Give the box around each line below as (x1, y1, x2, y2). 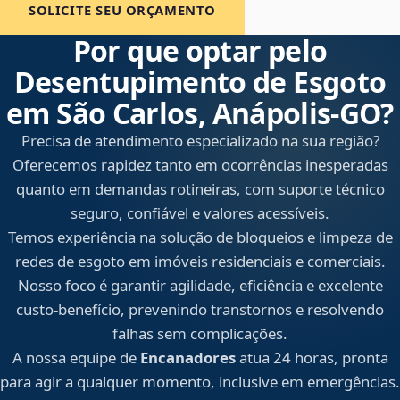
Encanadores (139, 347, 236, 369)
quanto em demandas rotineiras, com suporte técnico (15, 179, 385, 200)
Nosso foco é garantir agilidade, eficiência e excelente (17, 275, 383, 296)
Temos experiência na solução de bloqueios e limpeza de (7, 227, 393, 248)
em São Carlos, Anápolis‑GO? (6, 94, 394, 133)
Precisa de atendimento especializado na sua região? (21, 130, 379, 152)
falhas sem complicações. (112, 323, 287, 345)
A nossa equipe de (12, 347, 140, 369)
